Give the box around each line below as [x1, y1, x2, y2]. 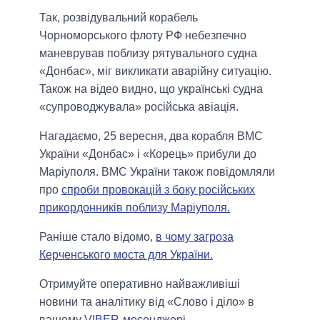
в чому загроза [156, 231, 234, 244]
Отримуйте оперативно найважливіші [39, 278, 240, 291]
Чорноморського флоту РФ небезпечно [39, 29, 246, 42]
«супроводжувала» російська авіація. [39, 101, 239, 114]
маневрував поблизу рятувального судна [39, 47, 257, 60]
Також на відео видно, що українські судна [39, 83, 263, 96]
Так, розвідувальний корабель [39, 11, 198, 24]
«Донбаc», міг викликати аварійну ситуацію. [39, 65, 271, 78]
